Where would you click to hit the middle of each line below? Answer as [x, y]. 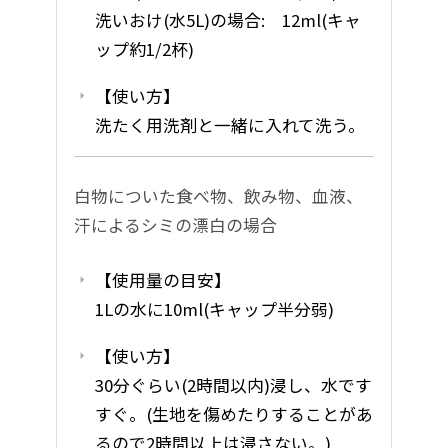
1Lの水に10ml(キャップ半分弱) [215, 309]
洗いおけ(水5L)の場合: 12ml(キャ [228, 19]
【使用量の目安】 [163, 280]
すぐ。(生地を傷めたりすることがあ [234, 414]
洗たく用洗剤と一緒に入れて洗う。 [230, 124]
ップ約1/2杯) [145, 48]
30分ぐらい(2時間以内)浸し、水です [234, 385]
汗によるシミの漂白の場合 [175, 225]
